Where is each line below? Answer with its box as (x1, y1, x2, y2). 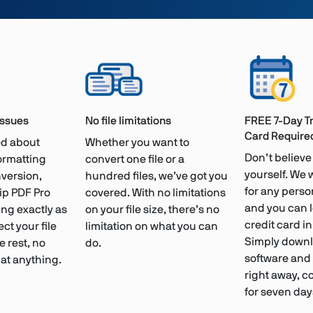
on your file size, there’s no (85, 204, 219, 216)
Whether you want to (85, 137, 189, 149)
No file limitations (85, 115, 171, 127)
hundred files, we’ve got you (85, 170, 228, 182)
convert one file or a (85, 154, 184, 166)
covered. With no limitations (85, 187, 226, 199)
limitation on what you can (85, 221, 218, 233)
